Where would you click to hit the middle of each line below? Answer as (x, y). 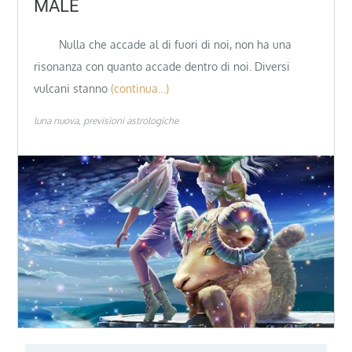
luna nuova (57, 120)
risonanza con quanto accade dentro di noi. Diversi (162, 67)
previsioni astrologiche (131, 120)
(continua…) (140, 89)
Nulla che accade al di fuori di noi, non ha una (163, 45)
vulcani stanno (71, 89)
